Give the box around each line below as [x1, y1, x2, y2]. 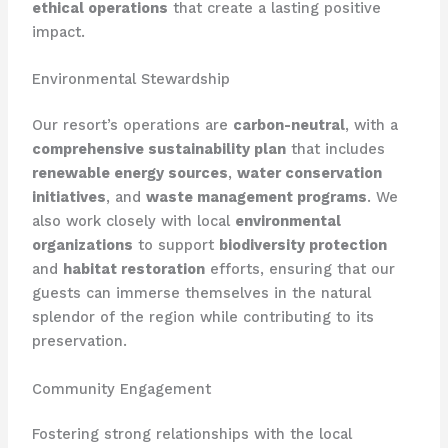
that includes [285, 140, 385, 159]
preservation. [31, 332, 127, 351]
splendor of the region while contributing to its [31, 308, 374, 327]
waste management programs [145, 188, 367, 207]
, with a [344, 116, 398, 135]
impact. [31, 23, 85, 42]
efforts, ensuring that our [204, 260, 395, 279]
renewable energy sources [31, 164, 228, 183]
